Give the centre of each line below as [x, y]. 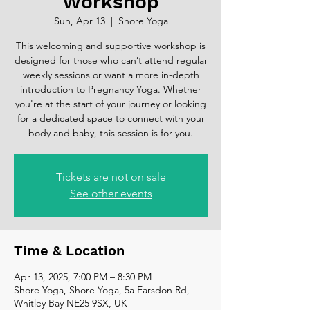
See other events [111, 193]
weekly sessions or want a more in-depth [111, 74]
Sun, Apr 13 [79, 20]
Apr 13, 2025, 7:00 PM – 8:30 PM [83, 276]
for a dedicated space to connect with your [111, 118]
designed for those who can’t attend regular [111, 60]
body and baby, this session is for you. [111, 133]
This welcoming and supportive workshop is [111, 45]
